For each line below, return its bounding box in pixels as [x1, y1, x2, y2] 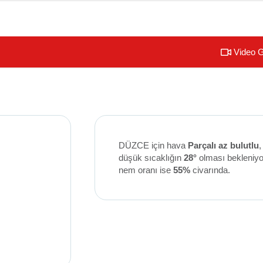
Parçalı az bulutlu [187, 140, 259, 150]
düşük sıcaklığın [118, 152, 184, 163]
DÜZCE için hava [118, 140, 188, 150]
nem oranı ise [118, 164, 173, 175]
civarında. [190, 164, 230, 175]
